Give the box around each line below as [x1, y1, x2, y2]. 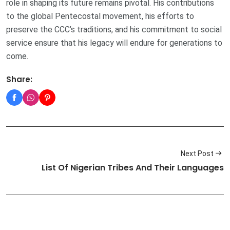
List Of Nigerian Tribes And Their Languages [42, 162, 224, 174]
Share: [6, 73, 32, 85]
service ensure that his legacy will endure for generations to [6, 37, 222, 48]
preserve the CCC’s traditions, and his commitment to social [6, 24, 222, 34]
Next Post [181, 149, 214, 158]
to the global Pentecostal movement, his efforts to [6, 11, 194, 21]
